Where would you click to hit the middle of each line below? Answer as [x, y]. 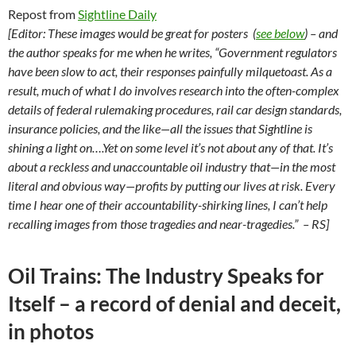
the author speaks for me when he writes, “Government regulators [172, 52]
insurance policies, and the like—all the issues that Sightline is [160, 128]
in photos [51, 331]
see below [280, 33]
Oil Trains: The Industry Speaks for [166, 275]
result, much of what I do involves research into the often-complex [174, 90]
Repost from [43, 14]
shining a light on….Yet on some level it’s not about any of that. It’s [170, 147]
